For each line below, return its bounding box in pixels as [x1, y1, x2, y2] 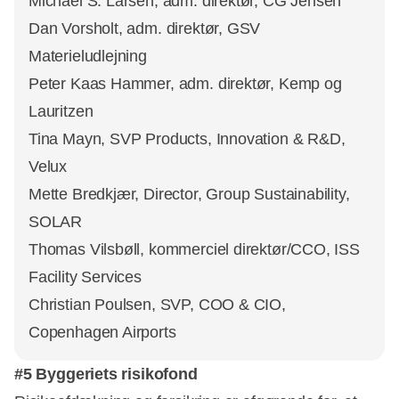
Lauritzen [28, 102, 94, 120]
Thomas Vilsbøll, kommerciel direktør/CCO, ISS [28, 240, 360, 258]
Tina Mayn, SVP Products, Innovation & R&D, [28, 129, 346, 148]
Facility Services [28, 267, 142, 286]
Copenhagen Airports [28, 322, 176, 341]
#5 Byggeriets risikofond [14, 364, 198, 383]
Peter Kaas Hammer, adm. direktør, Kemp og [28, 74, 342, 93]
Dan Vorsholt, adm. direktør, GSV [28, 19, 261, 37]
